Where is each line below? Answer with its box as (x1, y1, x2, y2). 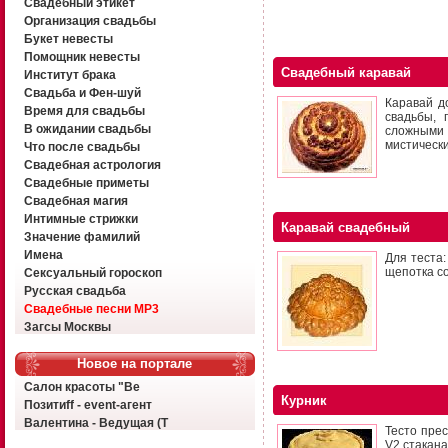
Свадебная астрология (23, 158, 161, 172)
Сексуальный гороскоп (23, 266, 162, 280)
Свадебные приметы (23, 176, 149, 190)
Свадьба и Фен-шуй (23, 86, 141, 100)
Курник (281, 393, 327, 408)
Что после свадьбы (23, 140, 140, 154)
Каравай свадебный (281, 220, 410, 235)
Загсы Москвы (23, 320, 111, 334)
